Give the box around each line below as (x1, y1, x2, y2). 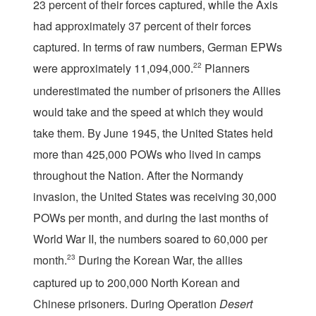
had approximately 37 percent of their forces (33, 18, 251, 35)
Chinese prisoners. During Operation (33, 296, 219, 312)
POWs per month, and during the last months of (33, 209, 268, 226)
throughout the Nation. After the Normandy (33, 167, 243, 184)
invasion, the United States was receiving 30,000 (33, 188, 276, 205)
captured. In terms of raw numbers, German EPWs (33, 39, 282, 56)
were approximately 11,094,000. (33, 60, 193, 77)
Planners (202, 60, 250, 77)
